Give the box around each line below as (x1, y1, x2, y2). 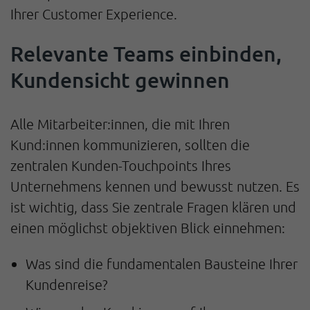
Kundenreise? (26, 276, 108, 293)
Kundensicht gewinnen (10, 66, 230, 93)
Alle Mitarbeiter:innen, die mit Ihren (10, 115, 230, 132)
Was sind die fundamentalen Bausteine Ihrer (26, 255, 298, 273)
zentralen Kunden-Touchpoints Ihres (10, 156, 231, 174)
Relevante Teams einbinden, (10, 39, 282, 66)
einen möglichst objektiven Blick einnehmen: (10, 219, 285, 236)
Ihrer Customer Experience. (10, 6, 177, 23)
